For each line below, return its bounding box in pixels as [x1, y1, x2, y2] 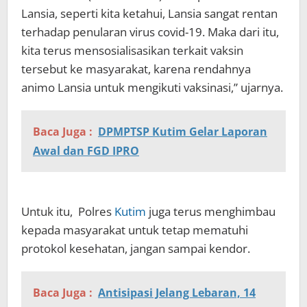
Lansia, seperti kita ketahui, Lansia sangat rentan [21, 5, 278, 22]
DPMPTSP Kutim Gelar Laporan [98, 124, 267, 140]
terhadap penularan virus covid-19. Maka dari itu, [21, 24, 279, 40]
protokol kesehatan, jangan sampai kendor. [21, 241, 250, 257]
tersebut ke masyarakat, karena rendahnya [21, 61, 251, 77]
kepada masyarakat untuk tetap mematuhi [21, 222, 248, 238]
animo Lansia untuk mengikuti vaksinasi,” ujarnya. [21, 79, 283, 96]
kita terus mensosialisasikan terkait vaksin [21, 42, 243, 59]
